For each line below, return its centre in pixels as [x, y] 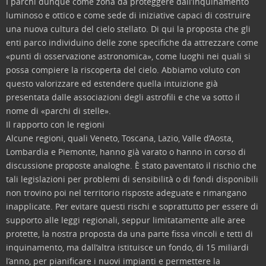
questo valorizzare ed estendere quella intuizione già [112, 83]
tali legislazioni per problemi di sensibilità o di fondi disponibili [132, 179]
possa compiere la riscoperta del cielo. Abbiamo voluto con [123, 70]
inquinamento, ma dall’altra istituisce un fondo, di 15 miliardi [127, 247]
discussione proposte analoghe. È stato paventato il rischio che [131, 165]
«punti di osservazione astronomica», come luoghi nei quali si [128, 56]
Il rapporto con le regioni [55, 124]
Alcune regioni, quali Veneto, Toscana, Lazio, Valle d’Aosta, [120, 138]
